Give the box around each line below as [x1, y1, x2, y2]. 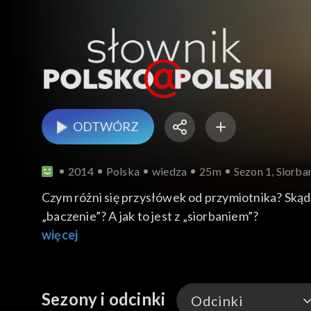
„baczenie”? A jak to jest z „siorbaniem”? [42, 208, 259, 224]
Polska [106, 165, 140, 178]
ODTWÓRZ [73, 119, 139, 135]
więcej [42, 227, 78, 243]
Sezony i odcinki [42, 289, 166, 310]
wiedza [152, 165, 187, 178]
